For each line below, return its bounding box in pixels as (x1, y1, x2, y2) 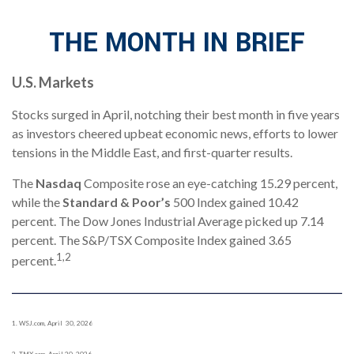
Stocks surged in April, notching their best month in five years (12, 106, 340, 122)
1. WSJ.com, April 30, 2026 (12, 319, 92, 328)
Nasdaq (36, 175, 81, 190)
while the (12, 194, 62, 209)
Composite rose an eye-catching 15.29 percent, (81, 175, 337, 190)
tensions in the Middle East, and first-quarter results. (12, 144, 292, 160)
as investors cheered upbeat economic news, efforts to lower (12, 125, 338, 141)
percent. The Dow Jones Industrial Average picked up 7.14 (12, 213, 324, 228)
